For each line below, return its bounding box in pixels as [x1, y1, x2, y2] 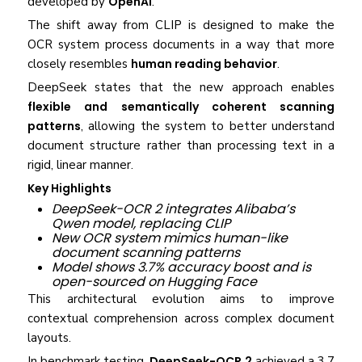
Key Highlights [27, 180, 112, 197]
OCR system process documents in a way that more [27, 36, 335, 53]
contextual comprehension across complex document [27, 310, 335, 327]
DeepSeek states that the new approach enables [27, 79, 335, 96]
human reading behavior [131, 56, 278, 73]
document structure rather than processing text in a [27, 137, 335, 154]
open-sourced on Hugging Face [52, 272, 258, 292]
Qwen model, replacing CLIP [52, 214, 231, 234]
